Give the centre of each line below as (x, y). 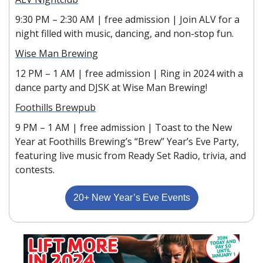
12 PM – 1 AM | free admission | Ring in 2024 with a (129, 73)
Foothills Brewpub (55, 107)
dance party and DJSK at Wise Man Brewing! (111, 87)
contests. (35, 169)
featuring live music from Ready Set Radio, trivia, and (131, 155)
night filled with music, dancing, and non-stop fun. (124, 33)
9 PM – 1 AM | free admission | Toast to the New (124, 127)
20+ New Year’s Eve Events (131, 197)
